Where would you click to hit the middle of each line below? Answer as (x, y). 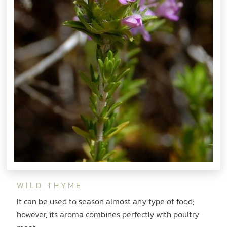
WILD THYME (50, 186)
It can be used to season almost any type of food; (106, 201)
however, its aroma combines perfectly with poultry (108, 214)
